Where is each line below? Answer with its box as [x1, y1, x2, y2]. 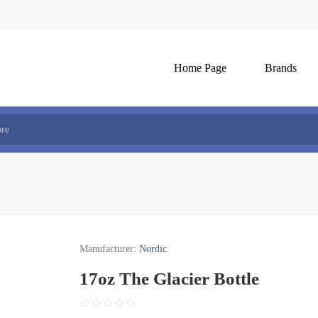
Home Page [174, 62, 226, 74]
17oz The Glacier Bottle [79, 269, 260, 288]
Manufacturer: [79, 243, 137, 254]
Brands [265, 62, 297, 74]
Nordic [139, 243, 168, 254]
